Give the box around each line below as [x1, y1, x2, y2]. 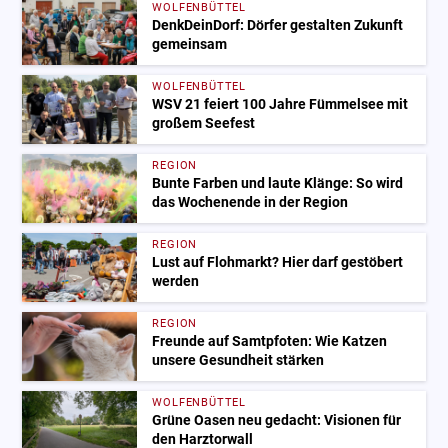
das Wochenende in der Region [152, 194, 349, 212]
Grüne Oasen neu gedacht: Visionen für [152, 412, 402, 430]
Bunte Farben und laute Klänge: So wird [152, 175, 404, 193]
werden [152, 273, 200, 291]
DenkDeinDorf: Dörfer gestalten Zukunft [152, 17, 404, 35]
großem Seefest [152, 115, 256, 133]
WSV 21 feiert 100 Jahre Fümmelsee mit [152, 96, 409, 114]
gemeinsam [152, 36, 228, 54]
